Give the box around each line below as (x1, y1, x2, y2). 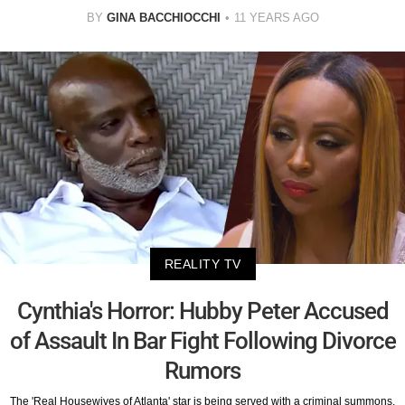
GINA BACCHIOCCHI (106, 11, 221, 25)
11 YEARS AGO (233, 11, 319, 25)
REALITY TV (164, 256, 241, 271)
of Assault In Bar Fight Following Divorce (9, 326, 396, 354)
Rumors (165, 356, 240, 384)
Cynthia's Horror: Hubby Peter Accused (16, 297, 389, 325)
